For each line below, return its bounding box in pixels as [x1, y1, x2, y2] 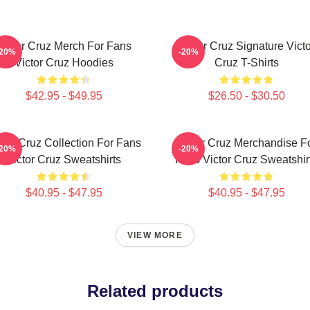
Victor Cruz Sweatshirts [6, 154, 121, 165]
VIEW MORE [127, 230, 183, 240]
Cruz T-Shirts [214, 57, 279, 69]
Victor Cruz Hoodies [14, 57, 113, 69]
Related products [87, 282, 223, 300]
